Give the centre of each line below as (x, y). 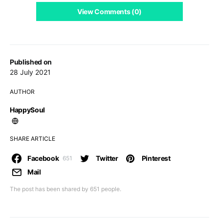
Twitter (107, 158)
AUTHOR (22, 92)
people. (110, 189)
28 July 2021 (30, 72)
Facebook (43, 158)
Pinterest (156, 158)
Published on (31, 62)
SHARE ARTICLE (33, 139)
